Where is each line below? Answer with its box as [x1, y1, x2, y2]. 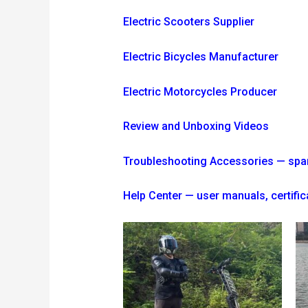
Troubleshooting [122, 154, 207, 168]
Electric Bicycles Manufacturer [122, 49, 278, 63]
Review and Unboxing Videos [122, 120, 269, 133]
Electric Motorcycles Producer [122, 85, 277, 98]
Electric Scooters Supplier [122, 15, 254, 29]
